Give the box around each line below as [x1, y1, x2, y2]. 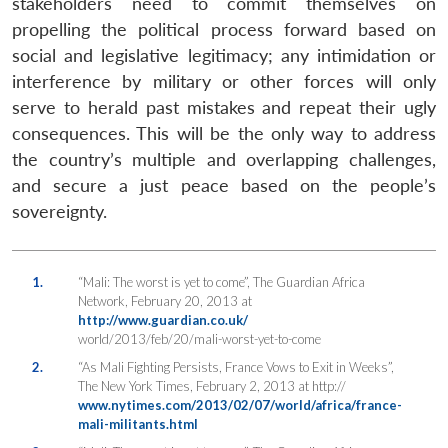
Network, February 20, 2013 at [77, 292, 252, 309]
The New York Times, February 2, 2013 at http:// [77, 377, 346, 394]
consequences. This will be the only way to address [12, 122, 436, 144]
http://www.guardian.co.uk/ [77, 311, 248, 328]
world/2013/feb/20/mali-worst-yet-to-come [77, 330, 321, 347]
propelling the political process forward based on [12, 18, 436, 40]
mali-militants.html [77, 415, 198, 432]
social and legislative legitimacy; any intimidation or [12, 44, 436, 66]
